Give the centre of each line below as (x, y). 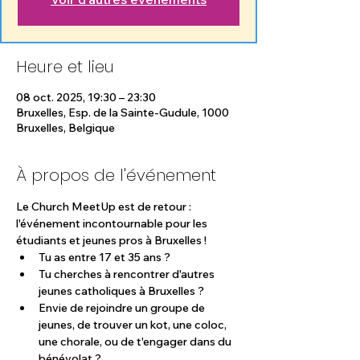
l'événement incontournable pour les (113, 223)
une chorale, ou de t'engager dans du (136, 342)
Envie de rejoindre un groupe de (123, 308)
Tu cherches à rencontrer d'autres (128, 274)
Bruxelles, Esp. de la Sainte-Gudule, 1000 (123, 112)
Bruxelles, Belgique (65, 128)
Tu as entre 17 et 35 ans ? (104, 257)
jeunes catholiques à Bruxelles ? (121, 291)
